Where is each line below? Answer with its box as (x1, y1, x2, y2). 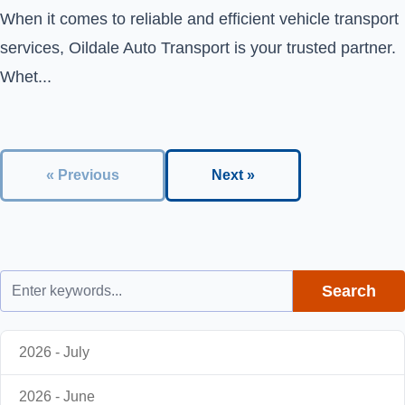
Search (322, 282, 376, 300)
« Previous (46, 167, 119, 183)
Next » (212, 167, 255, 183)
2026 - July (19, 344, 89, 360)
